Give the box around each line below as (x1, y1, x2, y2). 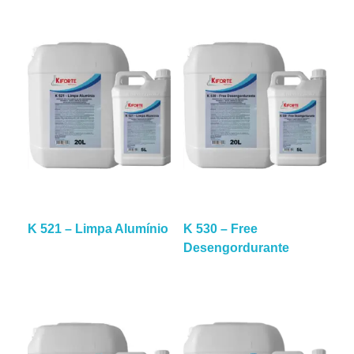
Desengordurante (183, 240, 289, 254)
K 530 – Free (183, 221, 258, 235)
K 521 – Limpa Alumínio (28, 221, 168, 235)
